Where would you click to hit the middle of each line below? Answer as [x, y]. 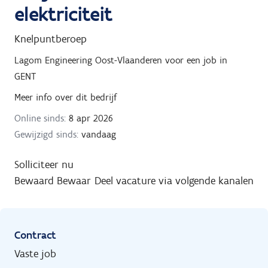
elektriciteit [63, 14]
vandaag [97, 134]
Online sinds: [40, 118]
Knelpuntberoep [51, 39]
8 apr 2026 [89, 118]
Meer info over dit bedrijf [66, 97]
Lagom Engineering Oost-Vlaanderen [88, 60]
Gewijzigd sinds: [46, 134]
